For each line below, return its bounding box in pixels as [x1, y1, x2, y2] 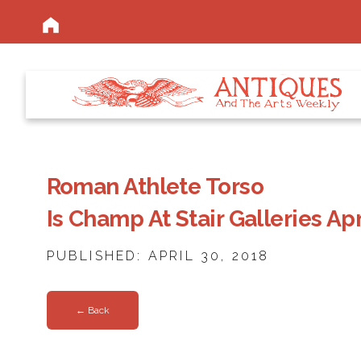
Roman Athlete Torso [46, 172, 263, 200]
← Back [75, 304, 110, 316]
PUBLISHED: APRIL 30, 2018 [46, 247, 270, 263]
